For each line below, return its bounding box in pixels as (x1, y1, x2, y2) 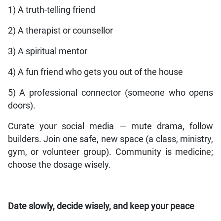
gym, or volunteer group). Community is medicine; (7, 147, 214, 157)
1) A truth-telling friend (7, 5, 95, 15)
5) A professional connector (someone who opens (7, 88, 214, 98)
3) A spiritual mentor (7, 46, 87, 57)
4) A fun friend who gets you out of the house (7, 67, 183, 77)
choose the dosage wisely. (7, 160, 111, 170)
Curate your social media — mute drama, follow (7, 121, 214, 132)
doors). (7, 101, 36, 111)
